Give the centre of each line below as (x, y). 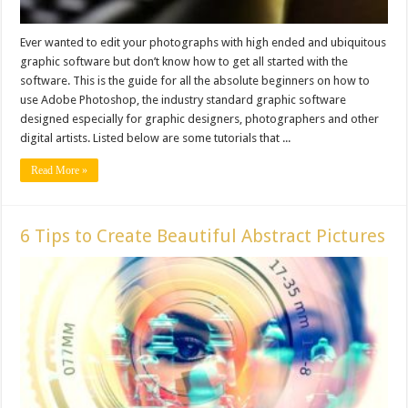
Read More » (60, 171)
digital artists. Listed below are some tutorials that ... (156, 138)
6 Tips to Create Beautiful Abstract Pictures (203, 236)
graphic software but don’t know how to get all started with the (184, 62)
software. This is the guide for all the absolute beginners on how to (195, 81)
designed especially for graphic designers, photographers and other (200, 119)
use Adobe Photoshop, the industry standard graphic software (184, 100)
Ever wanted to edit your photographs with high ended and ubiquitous (204, 43)
